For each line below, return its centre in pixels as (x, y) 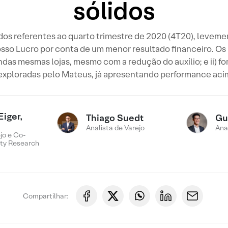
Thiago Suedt (115, 118)
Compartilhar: (45, 196)
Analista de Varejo (116, 128)
